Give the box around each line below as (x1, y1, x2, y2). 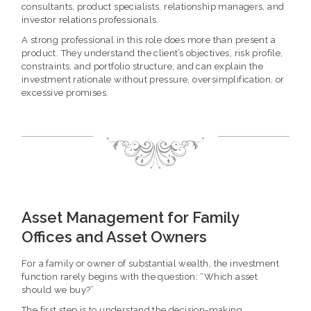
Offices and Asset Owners (22, 227, 207, 246)
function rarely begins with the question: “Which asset (22, 271, 258, 282)
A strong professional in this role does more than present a (22, 35, 276, 46)
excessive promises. (22, 87, 109, 99)
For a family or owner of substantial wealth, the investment (22, 258, 280, 269)
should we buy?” (22, 284, 94, 295)
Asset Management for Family (22, 208, 239, 226)
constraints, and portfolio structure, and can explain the (22, 61, 264, 72)
